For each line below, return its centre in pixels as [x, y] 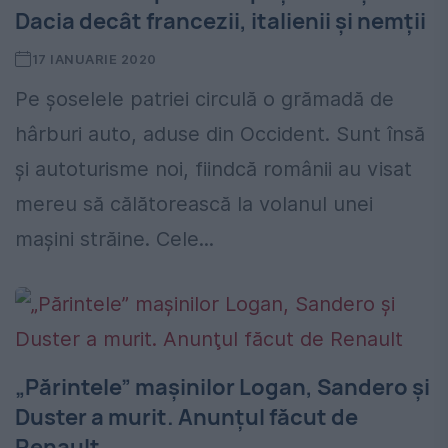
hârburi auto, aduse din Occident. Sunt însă [220, 133]
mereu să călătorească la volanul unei [194, 203]
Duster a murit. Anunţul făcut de [186, 416]
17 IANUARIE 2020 [94, 58]
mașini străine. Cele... [114, 238]
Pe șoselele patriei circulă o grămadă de [204, 98]
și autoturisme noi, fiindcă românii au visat [213, 168]
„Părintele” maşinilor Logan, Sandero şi [222, 386]
